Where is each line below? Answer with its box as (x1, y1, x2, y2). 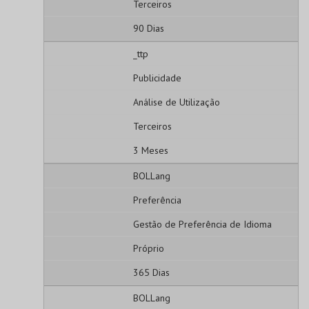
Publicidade (132, 71, 181, 84)
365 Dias (132, 266, 170, 279)
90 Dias (132, 21, 164, 34)
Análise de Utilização (132, 95, 220, 108)
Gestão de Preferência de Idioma (132, 217, 272, 230)
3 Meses (132, 143, 168, 157)
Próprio (132, 241, 164, 255)
